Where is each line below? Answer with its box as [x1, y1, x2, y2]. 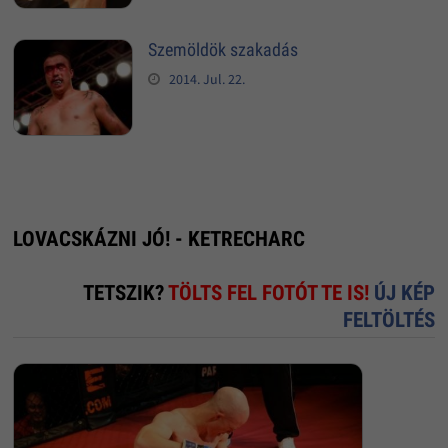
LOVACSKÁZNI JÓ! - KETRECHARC [12, 226, 305, 251]
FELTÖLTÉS [343, 307, 436, 332]
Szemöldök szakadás [147, 39, 298, 61]
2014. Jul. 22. [168, 70, 245, 89]
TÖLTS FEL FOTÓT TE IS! [168, 280, 375, 305]
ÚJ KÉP [374, 280, 436, 305]
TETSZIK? [83, 280, 169, 305]
